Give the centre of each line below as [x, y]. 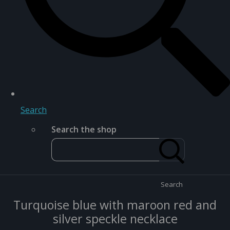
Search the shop [84, 129]
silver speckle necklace [115, 218]
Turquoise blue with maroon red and [115, 205]
